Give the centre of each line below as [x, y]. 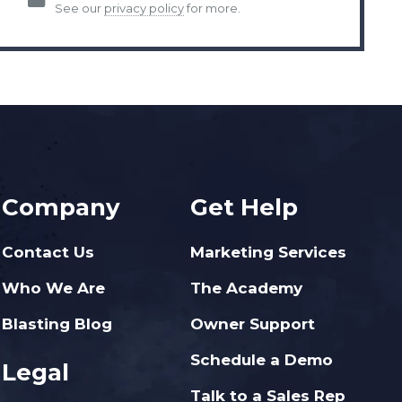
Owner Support [252, 324]
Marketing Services [268, 252]
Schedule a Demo [261, 360]
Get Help [244, 207]
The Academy [246, 288]
